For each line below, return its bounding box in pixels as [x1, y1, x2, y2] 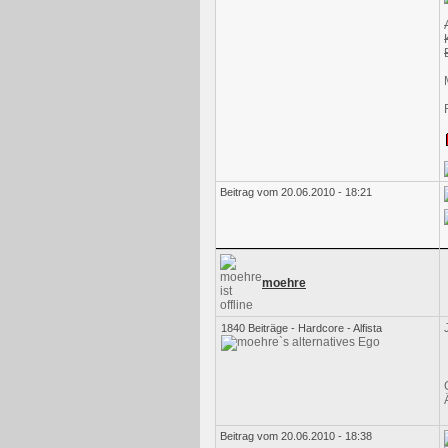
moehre [262, 276, 306, 290]
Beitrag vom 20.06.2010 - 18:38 [220, 430, 372, 442]
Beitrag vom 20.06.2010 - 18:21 [220, 186, 372, 198]
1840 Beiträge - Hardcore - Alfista [221, 322, 382, 334]
